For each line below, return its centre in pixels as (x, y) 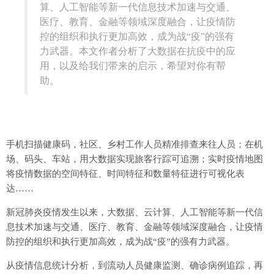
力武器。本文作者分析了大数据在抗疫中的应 (138, 51)
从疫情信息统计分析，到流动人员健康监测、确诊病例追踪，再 (135, 266)
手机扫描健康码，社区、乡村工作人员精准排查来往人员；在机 (135, 145)
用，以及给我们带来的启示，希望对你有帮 (133, 66)
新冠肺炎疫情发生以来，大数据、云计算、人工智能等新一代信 (135, 213)
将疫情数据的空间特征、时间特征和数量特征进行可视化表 (125, 174)
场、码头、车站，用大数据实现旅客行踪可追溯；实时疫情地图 (135, 159)
